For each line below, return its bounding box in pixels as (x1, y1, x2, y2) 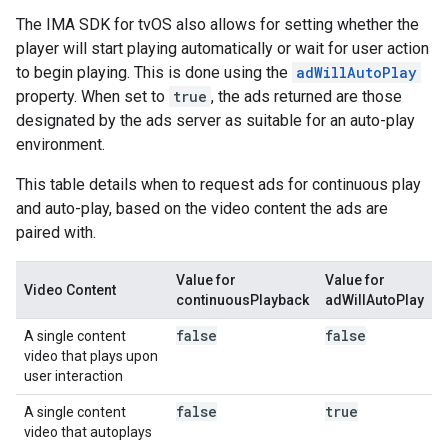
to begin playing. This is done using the (16, 63, 292, 82)
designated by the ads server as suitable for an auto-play (16, 111, 415, 130)
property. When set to (16, 87, 169, 106)
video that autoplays (24, 424, 152, 440)
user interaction (24, 368, 123, 384)
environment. (16, 135, 105, 154)
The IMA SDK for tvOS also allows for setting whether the (16, 15, 419, 34)
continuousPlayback (176, 292, 309, 308)
